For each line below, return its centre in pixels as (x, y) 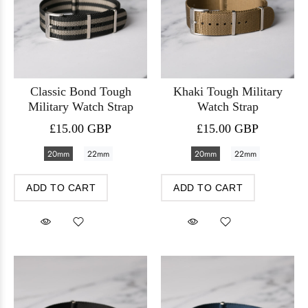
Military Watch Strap (80, 107)
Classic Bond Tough (80, 91)
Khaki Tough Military (228, 91)
